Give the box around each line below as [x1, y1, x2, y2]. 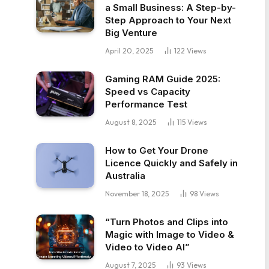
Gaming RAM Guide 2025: [105, 73, 220, 85]
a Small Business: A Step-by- [105, 2, 236, 14]
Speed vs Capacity [105, 86, 190, 98]
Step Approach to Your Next [105, 14, 231, 26]
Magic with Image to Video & [105, 229, 234, 241]
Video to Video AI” [105, 241, 192, 253]
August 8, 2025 [105, 118, 156, 127]
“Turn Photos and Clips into [105, 216, 228, 228]
